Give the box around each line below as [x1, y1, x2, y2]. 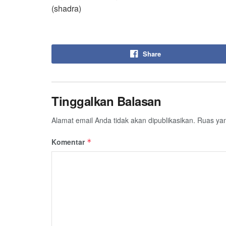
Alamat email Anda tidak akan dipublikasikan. [51, 115, 195, 125]
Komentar [51, 136, 87, 147]
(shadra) [51, 2, 81, 14]
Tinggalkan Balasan [51, 92, 161, 109]
